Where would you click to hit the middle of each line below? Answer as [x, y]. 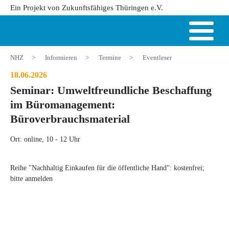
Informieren [61, 58]
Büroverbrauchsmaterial [70, 119]
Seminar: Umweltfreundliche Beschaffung [111, 90]
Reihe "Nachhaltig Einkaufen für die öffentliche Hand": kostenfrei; [107, 168]
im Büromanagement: [63, 105]
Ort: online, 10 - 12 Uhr [45, 139]
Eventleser [157, 58]
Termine [110, 58]
